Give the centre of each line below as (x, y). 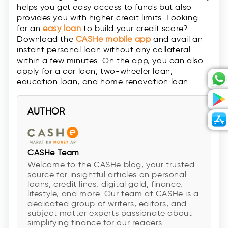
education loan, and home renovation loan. (104, 82)
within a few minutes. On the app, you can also (110, 61)
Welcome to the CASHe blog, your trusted (111, 165)
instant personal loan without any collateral (104, 50)
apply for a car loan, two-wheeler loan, (95, 71)
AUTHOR (46, 112)
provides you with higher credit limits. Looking (108, 18)
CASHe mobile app (113, 39)
